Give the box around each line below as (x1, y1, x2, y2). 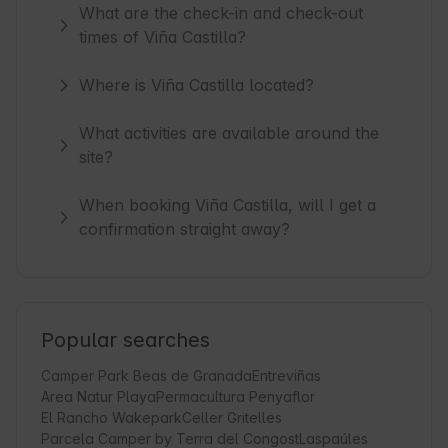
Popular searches (41, 328, 210, 353)
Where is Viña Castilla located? (79, 75, 315, 96)
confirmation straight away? (79, 219, 291, 240)
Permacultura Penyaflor (156, 388, 315, 406)
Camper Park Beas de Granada (41, 367, 252, 385)
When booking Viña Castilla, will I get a (79, 195, 377, 216)
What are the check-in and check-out (79, 3, 364, 24)
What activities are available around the (79, 123, 380, 144)
